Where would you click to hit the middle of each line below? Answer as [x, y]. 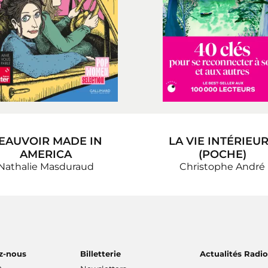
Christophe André [222, 167]
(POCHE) [222, 155]
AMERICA [46, 155]
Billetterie [100, 254]
